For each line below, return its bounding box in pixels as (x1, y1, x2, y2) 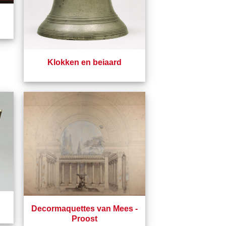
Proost (72, 214, 98, 223)
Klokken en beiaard (47, 58, 122, 67)
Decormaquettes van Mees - (31, 204, 138, 213)
